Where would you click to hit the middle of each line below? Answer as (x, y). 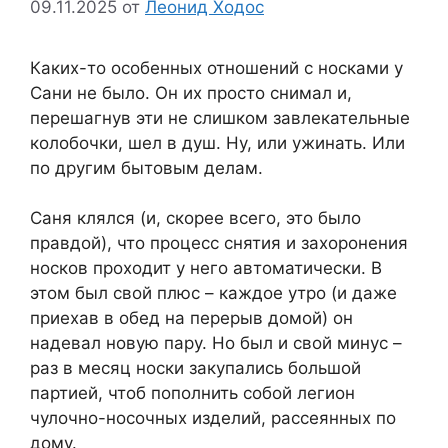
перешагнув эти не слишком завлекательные (220, 117)
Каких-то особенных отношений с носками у (216, 67)
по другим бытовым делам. (146, 167)
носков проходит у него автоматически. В (206, 268)
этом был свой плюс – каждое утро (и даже (213, 293)
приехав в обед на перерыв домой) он (191, 318)
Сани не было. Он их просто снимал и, (191, 92)
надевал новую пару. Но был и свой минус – (216, 343)
